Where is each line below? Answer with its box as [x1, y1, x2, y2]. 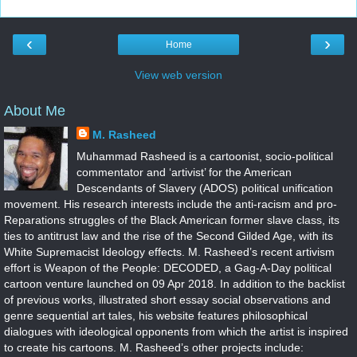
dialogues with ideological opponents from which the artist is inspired [4, 324, 348, 338]
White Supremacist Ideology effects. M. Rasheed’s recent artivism [4, 245, 335, 258]
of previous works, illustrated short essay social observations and [4, 292, 331, 306]
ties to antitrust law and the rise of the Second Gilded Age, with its [4, 229, 333, 242]
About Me [4, 102, 65, 119]
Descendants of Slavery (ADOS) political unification [76, 181, 333, 194]
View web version [135, 68, 222, 81]
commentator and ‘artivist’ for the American [76, 165, 292, 178]
